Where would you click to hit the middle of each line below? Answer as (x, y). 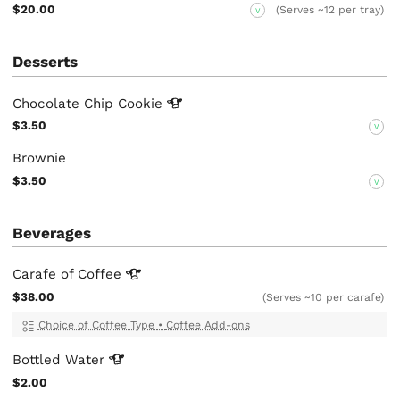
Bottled (39, 359)
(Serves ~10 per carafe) (324, 298)
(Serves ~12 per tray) (330, 9)
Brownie (40, 158)
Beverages (52, 233)
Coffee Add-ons (208, 325)
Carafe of (46, 275)
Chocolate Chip (66, 103)
